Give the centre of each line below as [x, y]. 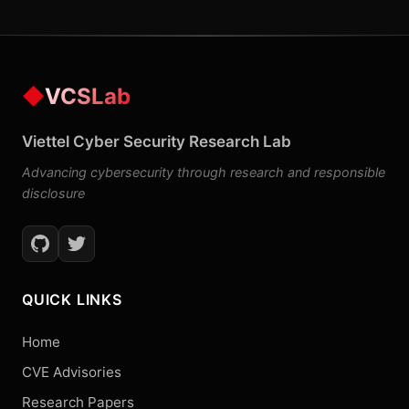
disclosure [53, 193]
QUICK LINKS [72, 299]
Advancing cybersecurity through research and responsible [204, 172]
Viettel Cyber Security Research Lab [157, 142]
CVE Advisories [72, 372]
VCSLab [88, 96]
